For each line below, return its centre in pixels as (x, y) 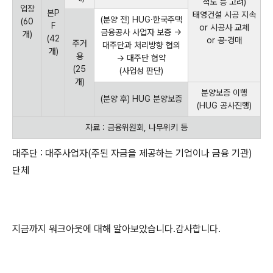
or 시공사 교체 (224, 27)
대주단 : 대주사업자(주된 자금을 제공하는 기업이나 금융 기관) (132, 153)
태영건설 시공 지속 (224, 15)
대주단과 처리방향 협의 (141, 45)
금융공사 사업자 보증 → (141, 32)
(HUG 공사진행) (224, 105)
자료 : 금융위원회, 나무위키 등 (136, 127)
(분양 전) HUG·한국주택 (141, 19)
